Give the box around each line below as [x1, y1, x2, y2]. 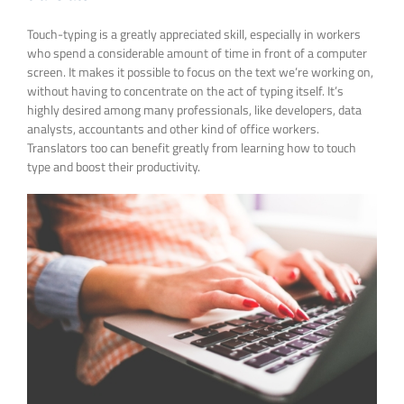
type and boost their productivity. [27, 156, 200, 176]
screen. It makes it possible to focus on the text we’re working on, [27, 61, 373, 81]
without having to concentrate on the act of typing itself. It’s [27, 80, 344, 100]
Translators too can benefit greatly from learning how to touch [27, 137, 356, 157]
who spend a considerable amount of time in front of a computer [27, 42, 367, 62]
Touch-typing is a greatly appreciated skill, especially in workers [27, 23, 361, 43]
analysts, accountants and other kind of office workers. [27, 118, 319, 138]
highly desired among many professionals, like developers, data [27, 99, 362, 119]
